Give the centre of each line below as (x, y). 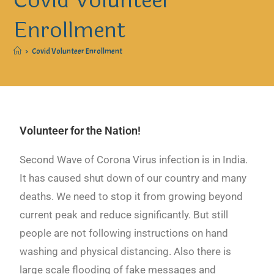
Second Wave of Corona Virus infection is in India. (134, 160)
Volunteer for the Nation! (80, 131)
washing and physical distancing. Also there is (126, 252)
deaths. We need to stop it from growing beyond (131, 197)
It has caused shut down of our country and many (133, 178)
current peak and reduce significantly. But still (124, 215)
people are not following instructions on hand (124, 233)
